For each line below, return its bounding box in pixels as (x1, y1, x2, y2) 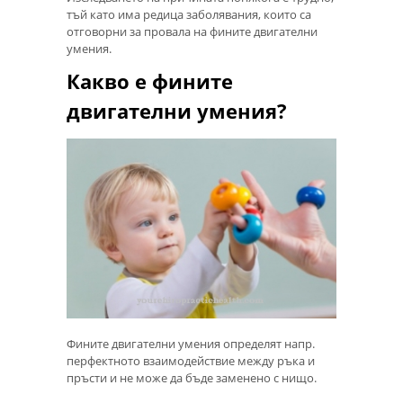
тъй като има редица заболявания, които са (67, 6, 311, 22)
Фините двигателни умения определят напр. (67, 336, 315, 353)
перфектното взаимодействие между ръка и (67, 353, 315, 370)
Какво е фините (67, 67, 233, 94)
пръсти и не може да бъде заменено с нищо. (67, 370, 317, 387)
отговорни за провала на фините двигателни (67, 23, 318, 40)
